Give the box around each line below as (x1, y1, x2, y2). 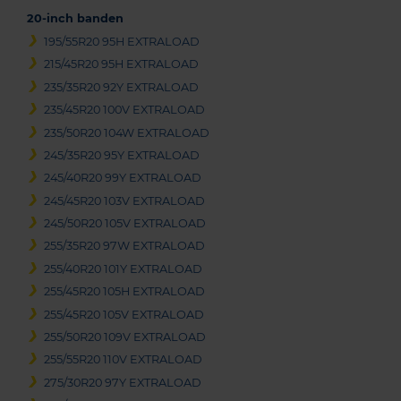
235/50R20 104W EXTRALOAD (44, 125, 210, 140)
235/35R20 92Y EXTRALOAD (44, 80, 200, 94)
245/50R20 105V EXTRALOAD (44, 217, 207, 231)
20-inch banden (27, 11, 124, 25)
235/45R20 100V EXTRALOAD (44, 103, 206, 117)
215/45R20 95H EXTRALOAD (44, 57, 200, 72)
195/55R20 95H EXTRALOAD (44, 34, 200, 48)
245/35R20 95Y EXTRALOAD (44, 148, 200, 162)
